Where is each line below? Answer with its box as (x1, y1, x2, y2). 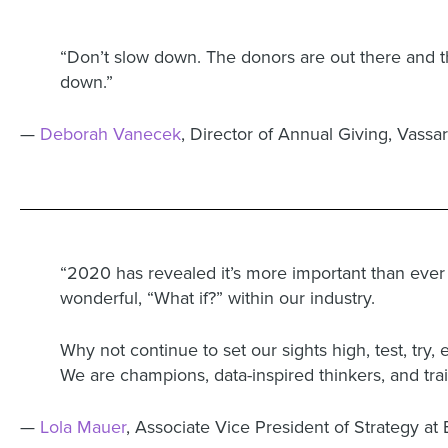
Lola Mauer (40, 416, 126, 438)
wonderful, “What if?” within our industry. (60, 287, 380, 309)
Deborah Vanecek (40, 123, 181, 145)
